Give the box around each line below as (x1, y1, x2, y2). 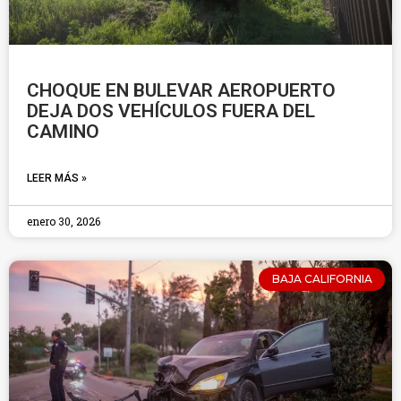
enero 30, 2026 (27, 214, 100, 228)
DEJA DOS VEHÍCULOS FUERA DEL (27, 100, 315, 122)
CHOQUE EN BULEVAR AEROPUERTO (27, 80, 336, 101)
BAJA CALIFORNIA (271, 272, 372, 286)
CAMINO (27, 121, 99, 142)
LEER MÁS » (27, 172, 87, 184)
